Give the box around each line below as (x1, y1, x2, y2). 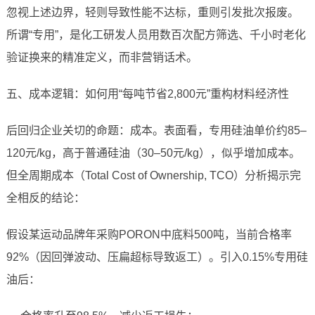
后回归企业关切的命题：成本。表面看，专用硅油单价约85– (6, 124, 307, 137)
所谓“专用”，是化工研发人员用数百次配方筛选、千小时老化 (6, 29, 306, 41)
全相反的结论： (6, 192, 85, 205)
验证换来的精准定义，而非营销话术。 (6, 51, 198, 64)
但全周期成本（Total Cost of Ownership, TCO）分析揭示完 (6, 169, 301, 182)
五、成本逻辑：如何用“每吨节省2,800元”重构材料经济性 (6, 88, 289, 101)
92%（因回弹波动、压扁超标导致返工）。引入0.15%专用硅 (6, 251, 308, 264)
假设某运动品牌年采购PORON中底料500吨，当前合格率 (6, 229, 292, 241)
